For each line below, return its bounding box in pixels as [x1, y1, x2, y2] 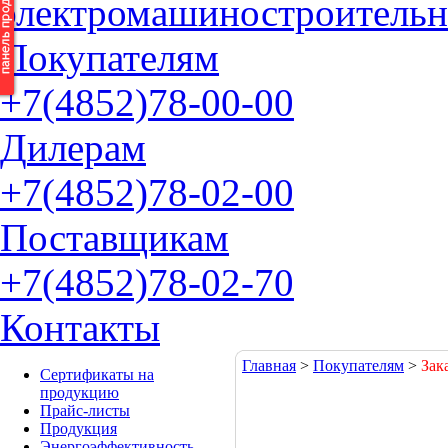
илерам [27, 126, 146, 169]
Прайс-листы [40, 402, 130, 419]
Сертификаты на [40, 366, 154, 383]
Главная [242, 357, 296, 374]
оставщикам [28, 216, 229, 259]
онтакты [24, 306, 160, 349]
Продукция [40, 420, 117, 437]
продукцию [40, 384, 119, 401]
